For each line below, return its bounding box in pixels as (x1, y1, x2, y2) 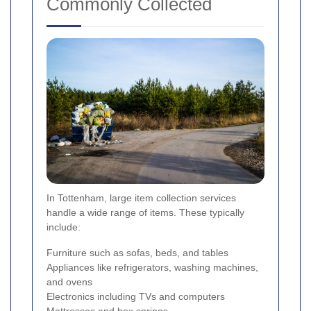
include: (47, 221, 81, 233)
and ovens (47, 276, 92, 287)
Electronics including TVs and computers (47, 290, 225, 302)
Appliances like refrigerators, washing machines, (47, 261, 258, 273)
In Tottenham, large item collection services (47, 192, 236, 203)
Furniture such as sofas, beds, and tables (47, 246, 228, 258)
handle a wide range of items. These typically (47, 206, 244, 218)
